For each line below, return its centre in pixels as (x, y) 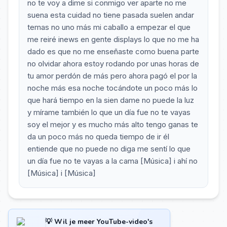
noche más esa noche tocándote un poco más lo (112, 88)
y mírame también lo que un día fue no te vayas (109, 112)
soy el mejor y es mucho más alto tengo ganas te (113, 124)
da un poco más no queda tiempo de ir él (98, 137)
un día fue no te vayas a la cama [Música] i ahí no (112, 161)
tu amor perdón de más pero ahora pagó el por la (112, 76)
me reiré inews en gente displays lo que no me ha (113, 39)
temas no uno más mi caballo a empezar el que (109, 27)
